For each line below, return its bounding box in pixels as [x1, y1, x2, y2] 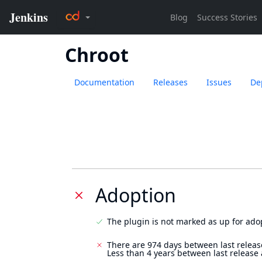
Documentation [74, 77, 135, 88]
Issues [206, 77, 232, 88]
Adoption [95, 182, 176, 208]
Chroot [65, 42, 129, 67]
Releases [153, 77, 188, 88]
